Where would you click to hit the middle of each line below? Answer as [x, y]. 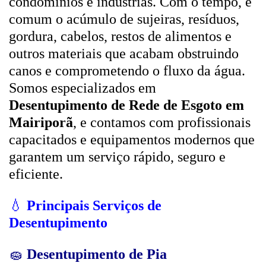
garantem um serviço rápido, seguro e [117, 157]
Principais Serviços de [94, 205]
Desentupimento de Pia [97, 254]
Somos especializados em [83, 88]
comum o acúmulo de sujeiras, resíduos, [124, 19]
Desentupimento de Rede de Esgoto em [126, 105]
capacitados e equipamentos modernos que [132, 140]
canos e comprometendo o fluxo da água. [127, 71]
